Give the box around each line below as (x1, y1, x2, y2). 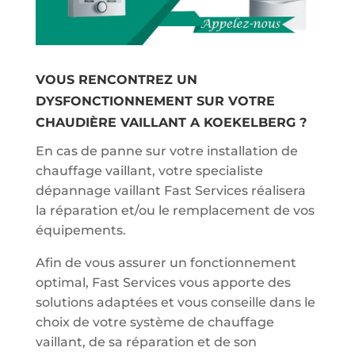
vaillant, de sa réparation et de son (35, 334, 257, 350)
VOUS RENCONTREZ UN (35, 72, 197, 88)
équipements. (35, 223, 126, 239)
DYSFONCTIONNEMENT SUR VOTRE (35, 94, 275, 109)
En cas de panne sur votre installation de (35, 143, 298, 159)
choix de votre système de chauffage (35, 315, 274, 330)
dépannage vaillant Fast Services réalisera (35, 183, 306, 199)
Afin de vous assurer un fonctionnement (35, 255, 296, 271)
